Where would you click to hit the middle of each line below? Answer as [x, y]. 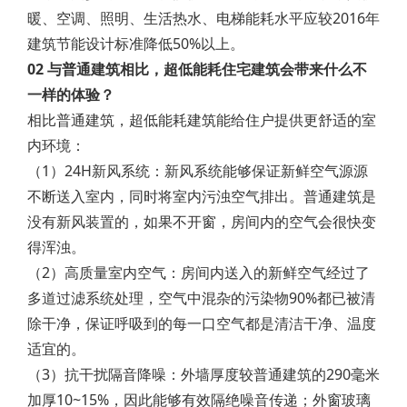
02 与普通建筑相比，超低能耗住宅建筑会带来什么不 [197, 69]
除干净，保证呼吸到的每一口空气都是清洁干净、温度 [202, 323]
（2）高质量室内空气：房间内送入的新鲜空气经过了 [199, 273]
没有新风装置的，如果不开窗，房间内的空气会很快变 [202, 222]
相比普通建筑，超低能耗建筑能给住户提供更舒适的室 [202, 120]
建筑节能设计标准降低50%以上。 [136, 44]
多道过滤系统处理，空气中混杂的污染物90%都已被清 [201, 298]
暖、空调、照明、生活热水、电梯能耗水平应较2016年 [203, 18]
